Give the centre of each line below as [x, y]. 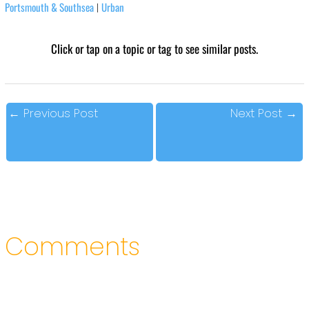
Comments [72, 247]
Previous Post [59, 113]
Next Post [258, 113]
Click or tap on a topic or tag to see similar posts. [154, 48]
